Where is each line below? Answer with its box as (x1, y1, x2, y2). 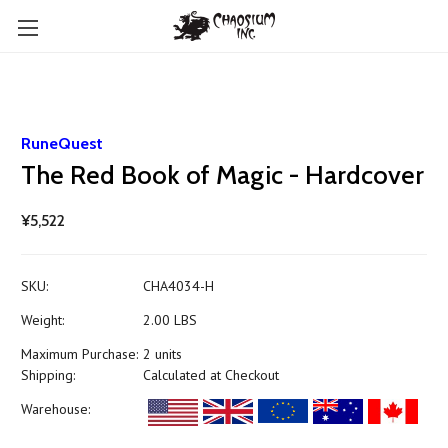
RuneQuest (21, 134, 103, 153)
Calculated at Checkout (142, 366, 279, 384)
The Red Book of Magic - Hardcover (21, 159, 424, 191)
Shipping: (21, 366, 75, 384)
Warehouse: (21, 400, 90, 418)
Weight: (21, 311, 64, 329)
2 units (142, 345, 182, 363)
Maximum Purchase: (21, 345, 138, 363)
